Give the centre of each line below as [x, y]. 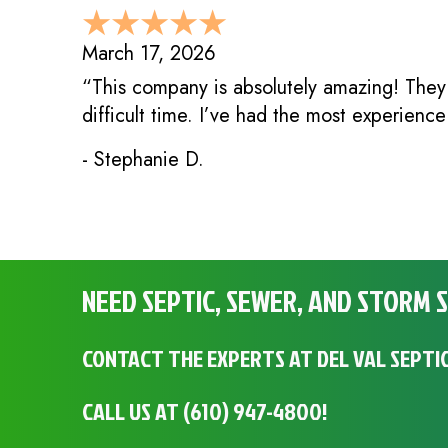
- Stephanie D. [143, 160]
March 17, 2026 [149, 54]
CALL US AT [132, 411]
